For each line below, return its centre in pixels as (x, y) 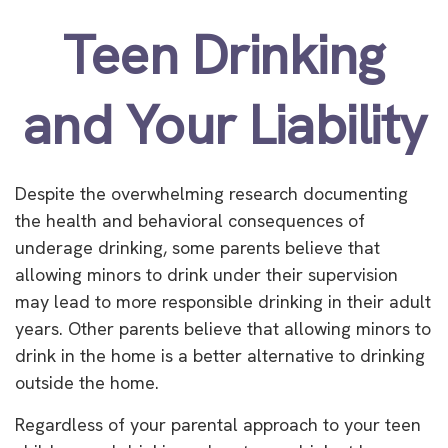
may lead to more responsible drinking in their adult (223, 301)
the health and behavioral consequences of (190, 220)
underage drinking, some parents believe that (197, 247)
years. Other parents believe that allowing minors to (223, 328)
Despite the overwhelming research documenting (211, 193)
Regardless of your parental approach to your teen (218, 424)
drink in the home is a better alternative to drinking (220, 355)
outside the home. (87, 382)
